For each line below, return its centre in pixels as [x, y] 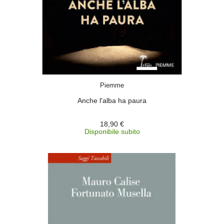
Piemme [112, 85]
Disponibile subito [112, 131]
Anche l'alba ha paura [112, 100]
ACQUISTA [121, 79]
